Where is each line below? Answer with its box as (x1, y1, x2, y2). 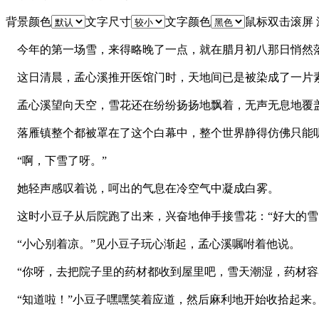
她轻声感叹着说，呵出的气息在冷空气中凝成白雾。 (6, 182, 279, 194)
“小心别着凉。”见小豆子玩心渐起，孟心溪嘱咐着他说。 (6, 237, 300, 250)
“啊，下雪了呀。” (6, 154, 107, 167)
